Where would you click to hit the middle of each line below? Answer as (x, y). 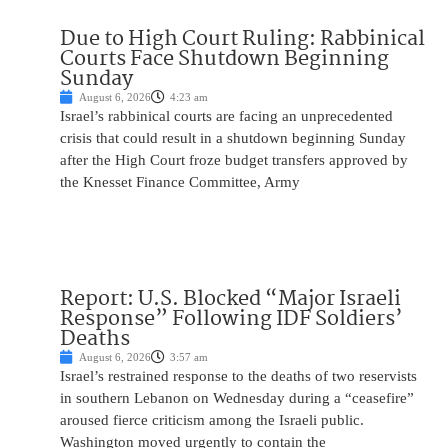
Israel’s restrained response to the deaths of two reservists (238, 376)
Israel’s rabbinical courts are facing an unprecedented (226, 116)
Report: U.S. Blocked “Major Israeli (230, 299)
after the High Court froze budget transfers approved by (234, 160)
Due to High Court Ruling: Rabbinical (242, 39)
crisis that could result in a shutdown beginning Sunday (233, 138)
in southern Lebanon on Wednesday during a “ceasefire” (237, 398)
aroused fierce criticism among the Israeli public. (212, 420)
